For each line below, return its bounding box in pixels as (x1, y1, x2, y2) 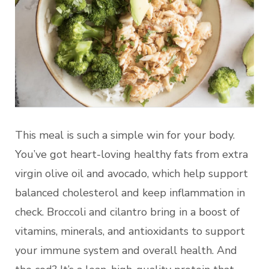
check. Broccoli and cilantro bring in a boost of (15, 204, 240, 219)
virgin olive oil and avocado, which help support (15, 166, 248, 181)
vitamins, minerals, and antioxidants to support (15, 223, 245, 238)
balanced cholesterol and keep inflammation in (15, 185, 245, 200)
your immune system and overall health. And (15, 243, 237, 258)
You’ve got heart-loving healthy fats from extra (15, 147, 248, 162)
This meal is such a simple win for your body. (15, 127, 235, 142)
